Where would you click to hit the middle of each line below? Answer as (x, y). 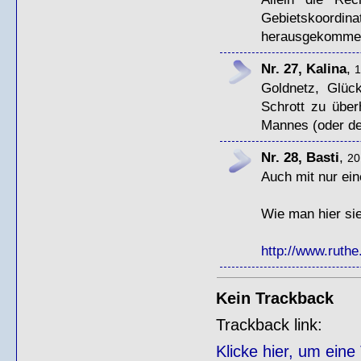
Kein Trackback (274, 298)
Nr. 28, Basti (300, 157)
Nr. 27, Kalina (303, 68)
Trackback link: (269, 324)
